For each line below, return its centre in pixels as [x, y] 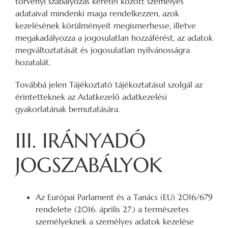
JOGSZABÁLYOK [89, 165]
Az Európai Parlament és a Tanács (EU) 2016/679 [124, 197]
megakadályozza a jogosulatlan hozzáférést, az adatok [114, 37]
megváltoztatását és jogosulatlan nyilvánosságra [103, 50]
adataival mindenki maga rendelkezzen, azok [97, 13]
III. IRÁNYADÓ [80, 141]
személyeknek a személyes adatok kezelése [115, 222]
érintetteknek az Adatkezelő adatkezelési [91, 96]
